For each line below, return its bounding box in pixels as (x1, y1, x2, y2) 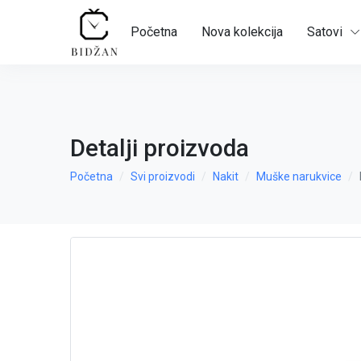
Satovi (307, 24, 342, 39)
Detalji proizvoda (70, 134, 249, 162)
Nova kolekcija (201, 24, 283, 39)
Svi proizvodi (131, 170, 195, 183)
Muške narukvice (256, 170, 342, 183)
